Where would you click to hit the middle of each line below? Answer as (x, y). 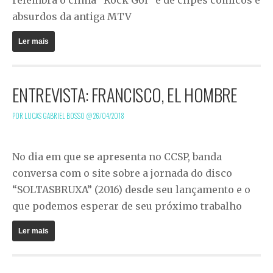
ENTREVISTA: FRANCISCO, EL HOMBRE (125, 94)
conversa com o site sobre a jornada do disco (122, 173)
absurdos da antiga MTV (72, 16)
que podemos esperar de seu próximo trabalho (127, 206)
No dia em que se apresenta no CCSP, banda (117, 156)
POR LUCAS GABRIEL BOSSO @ (53, 115)
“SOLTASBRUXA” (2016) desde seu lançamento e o (131, 189)
